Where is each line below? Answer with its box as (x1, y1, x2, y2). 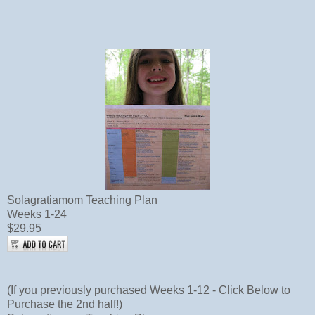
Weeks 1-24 (7, 208, 67, 221)
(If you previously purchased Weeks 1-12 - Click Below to (7, 284, 290, 297)
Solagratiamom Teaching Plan (7, 194, 157, 207)
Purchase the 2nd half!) (7, 298, 122, 311)
